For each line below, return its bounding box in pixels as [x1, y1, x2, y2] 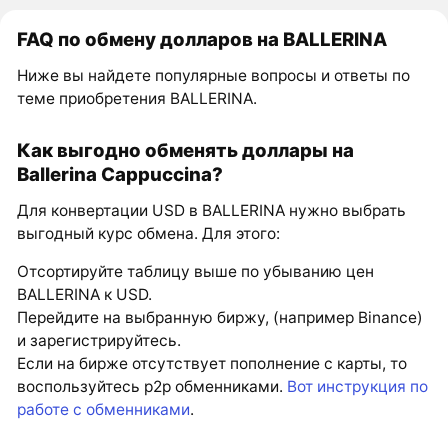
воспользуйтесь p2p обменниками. [17, 377, 288, 397]
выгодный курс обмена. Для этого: [17, 223, 281, 243]
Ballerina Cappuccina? [17, 162, 224, 185]
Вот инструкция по [287, 377, 429, 397]
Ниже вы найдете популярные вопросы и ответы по [17, 66, 411, 86]
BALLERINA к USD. [17, 285, 153, 305]
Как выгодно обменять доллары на [17, 138, 355, 161]
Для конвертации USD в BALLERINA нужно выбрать [17, 200, 407, 220]
